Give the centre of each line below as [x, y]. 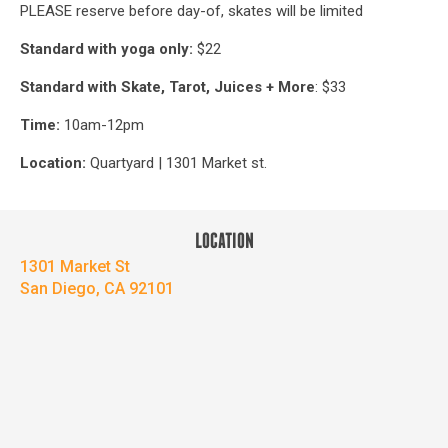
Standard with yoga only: [108, 49]
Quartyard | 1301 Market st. [178, 163]
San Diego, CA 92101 [97, 288]
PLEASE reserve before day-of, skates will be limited [191, 11]
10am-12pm [102, 125]
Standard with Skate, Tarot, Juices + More [167, 87]
